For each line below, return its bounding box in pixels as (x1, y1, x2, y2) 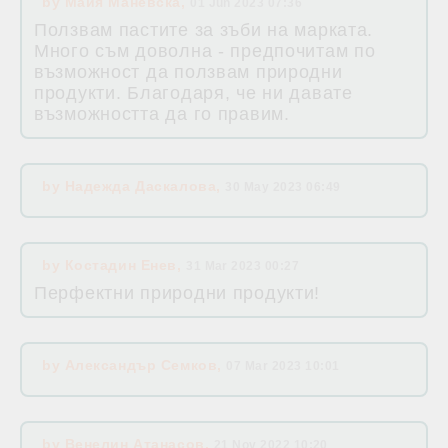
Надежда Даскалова (64, 178, 217, 195)
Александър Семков (64, 357, 218, 374)
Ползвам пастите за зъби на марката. (34, 20, 374, 41)
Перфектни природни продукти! (34, 283, 321, 304)
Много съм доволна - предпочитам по (34, 41, 376, 62)
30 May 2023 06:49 (225, 180, 341, 195)
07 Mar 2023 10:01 (226, 359, 340, 374)
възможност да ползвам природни (34, 62, 343, 83)
